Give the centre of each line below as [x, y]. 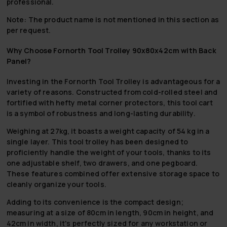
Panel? [19, 61]
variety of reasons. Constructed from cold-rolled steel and [112, 92]
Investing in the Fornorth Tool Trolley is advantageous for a [113, 81]
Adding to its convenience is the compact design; [95, 202]
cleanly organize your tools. [56, 184]
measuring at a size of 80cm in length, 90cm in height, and [110, 212]
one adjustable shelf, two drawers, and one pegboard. [102, 163]
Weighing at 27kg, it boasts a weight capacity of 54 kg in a [108, 131]
